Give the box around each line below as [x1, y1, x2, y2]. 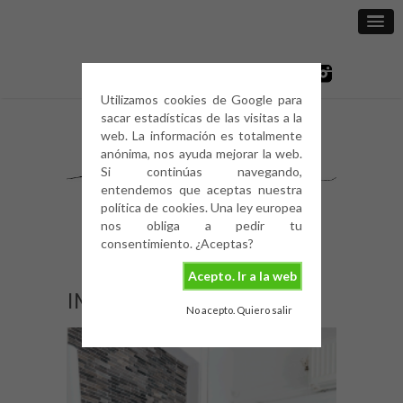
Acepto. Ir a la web [187, 268, 297, 284]
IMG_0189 [67, 286, 167, 313]
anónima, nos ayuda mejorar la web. [101, 146, 302, 161]
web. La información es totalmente [101, 128, 302, 143]
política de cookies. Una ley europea [101, 200, 302, 215]
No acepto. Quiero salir [185, 303, 292, 316]
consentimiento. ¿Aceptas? [101, 236, 254, 251]
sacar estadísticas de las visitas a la [101, 110, 302, 125]
